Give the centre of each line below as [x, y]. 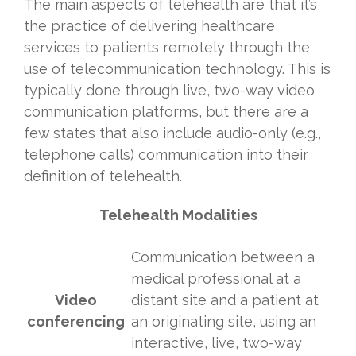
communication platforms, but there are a [166, 112]
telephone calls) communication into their [166, 155]
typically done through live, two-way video [169, 91]
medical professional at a [216, 279]
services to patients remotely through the [167, 48]
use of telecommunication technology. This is [177, 69]
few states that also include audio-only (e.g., [172, 133]
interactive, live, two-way [217, 343]
